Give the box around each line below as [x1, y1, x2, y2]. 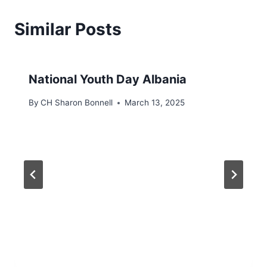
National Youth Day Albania [29, 72, 187, 87]
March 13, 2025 [125, 98, 185, 107]
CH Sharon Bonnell [41, 98, 113, 107]
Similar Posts [14, 19, 122, 40]
